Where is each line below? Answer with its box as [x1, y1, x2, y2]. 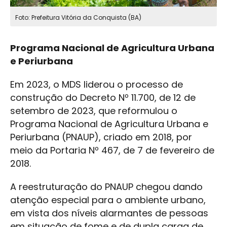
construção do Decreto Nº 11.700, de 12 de [10, 91, 196, 104]
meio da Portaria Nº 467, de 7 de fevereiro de [10, 144, 214, 157]
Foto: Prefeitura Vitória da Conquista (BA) [15, 13, 141, 22]
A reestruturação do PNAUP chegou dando [10, 180, 203, 194]
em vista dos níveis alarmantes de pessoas [10, 207, 208, 220]
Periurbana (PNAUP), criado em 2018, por [10, 131, 192, 144]
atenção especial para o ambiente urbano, [10, 194, 206, 207]
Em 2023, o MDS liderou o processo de [10, 78, 183, 91]
